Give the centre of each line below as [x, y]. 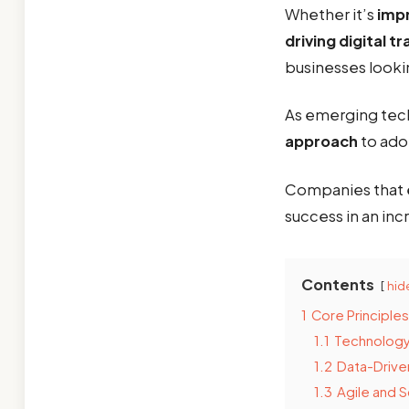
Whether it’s [331, 15]
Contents [338, 284]
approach [321, 142]
